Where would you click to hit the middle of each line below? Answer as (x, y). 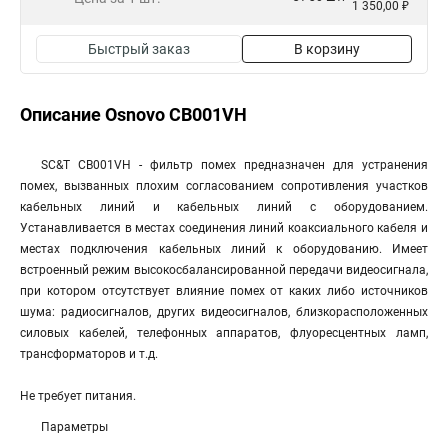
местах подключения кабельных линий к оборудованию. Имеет (224, 249)
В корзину (327, 49)
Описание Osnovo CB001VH (133, 114)
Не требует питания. (78, 396)
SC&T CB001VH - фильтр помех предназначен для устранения (234, 165)
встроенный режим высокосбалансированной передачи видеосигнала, (224, 270)
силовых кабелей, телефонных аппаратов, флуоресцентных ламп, (224, 333)
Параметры (74, 427)
